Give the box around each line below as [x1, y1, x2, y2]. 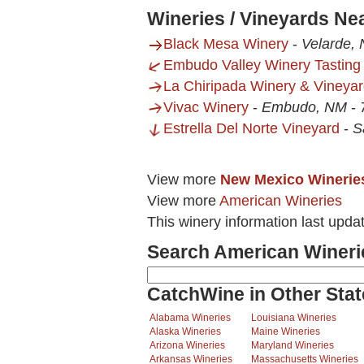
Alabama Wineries [149, 313, 231, 323]
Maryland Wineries [251, 340, 334, 351]
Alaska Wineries [149, 327, 221, 337]
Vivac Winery [163, 99, 249, 116]
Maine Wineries [251, 327, 320, 337]
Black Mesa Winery [163, 36, 288, 53]
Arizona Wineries [149, 340, 225, 351]
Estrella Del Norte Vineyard [163, 120, 340, 137]
